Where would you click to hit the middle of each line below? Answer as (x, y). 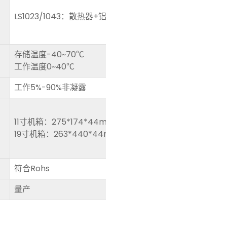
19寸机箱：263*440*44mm (67, 134)
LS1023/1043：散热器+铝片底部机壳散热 (89, 16)
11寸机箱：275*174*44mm (65, 122)
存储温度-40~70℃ (49, 54)
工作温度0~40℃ (44, 67)
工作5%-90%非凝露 (50, 87)
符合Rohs (32, 168)
